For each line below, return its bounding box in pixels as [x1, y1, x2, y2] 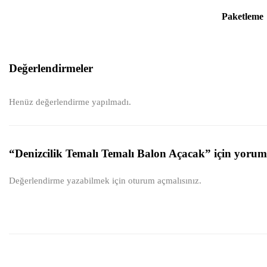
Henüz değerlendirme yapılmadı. [9, 97, 131, 107]
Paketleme [222, 11, 263, 22]
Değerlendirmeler [9, 62, 93, 75]
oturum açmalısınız [128, 176, 199, 186]
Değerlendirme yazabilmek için [9, 176, 128, 186]
